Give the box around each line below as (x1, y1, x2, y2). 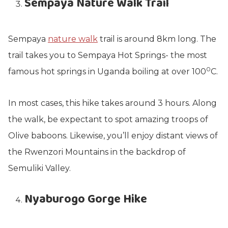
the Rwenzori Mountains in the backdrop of (8, 147, 186, 157)
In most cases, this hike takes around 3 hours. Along (8, 98, 217, 108)
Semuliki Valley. (8, 163, 71, 173)
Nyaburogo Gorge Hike (24, 190, 147, 209)
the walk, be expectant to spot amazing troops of (8, 115, 208, 124)
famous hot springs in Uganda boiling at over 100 (8, 67, 206, 76)
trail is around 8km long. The (98, 34, 216, 44)
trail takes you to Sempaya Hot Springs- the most (8, 50, 207, 60)
